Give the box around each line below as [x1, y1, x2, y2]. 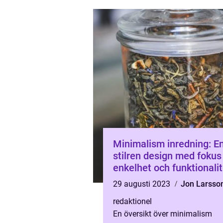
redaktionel [113, 197, 152, 206]
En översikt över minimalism [113, 209, 212, 219]
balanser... [113, 5, 149, 15]
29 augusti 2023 [113, 179, 172, 189]
